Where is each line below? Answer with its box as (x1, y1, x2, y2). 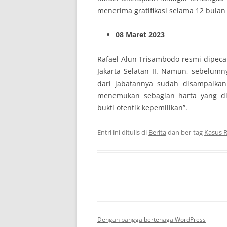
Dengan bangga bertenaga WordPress (97, 215, 206, 224)
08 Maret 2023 (116, 30, 165, 40)
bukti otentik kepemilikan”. (97, 103, 187, 112)
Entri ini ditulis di (97, 128, 148, 137)
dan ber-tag (166, 128, 204, 137)
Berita (148, 128, 166, 137)
